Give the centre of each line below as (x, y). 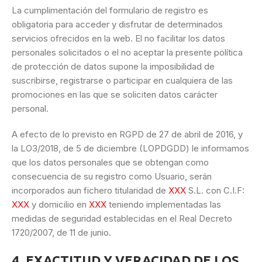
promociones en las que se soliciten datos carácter (115, 95)
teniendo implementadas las (164, 205)
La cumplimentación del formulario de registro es (110, 11)
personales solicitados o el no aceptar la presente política (127, 53)
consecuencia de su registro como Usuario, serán (112, 177)
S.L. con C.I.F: (215, 191)
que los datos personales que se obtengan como (110, 163)
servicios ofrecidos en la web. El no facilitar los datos (118, 39)
